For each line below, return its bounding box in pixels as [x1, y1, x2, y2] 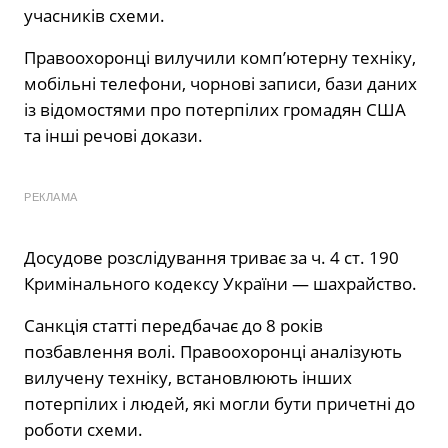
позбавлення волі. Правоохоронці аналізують [24, 340, 402, 364]
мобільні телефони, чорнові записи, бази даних [24, 72, 417, 96]
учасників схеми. [24, 4, 165, 28]
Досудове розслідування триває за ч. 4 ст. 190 [24, 246, 399, 270]
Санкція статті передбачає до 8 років [24, 314, 323, 338]
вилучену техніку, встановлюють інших [24, 366, 352, 390]
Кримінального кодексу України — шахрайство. [24, 272, 417, 296]
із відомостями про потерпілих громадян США [24, 98, 406, 122]
